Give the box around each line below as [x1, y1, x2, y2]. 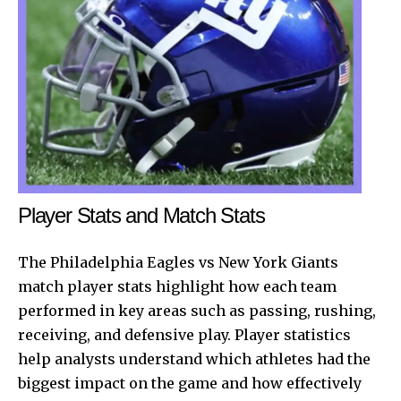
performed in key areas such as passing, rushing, [18, 301, 376, 320]
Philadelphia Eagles [50, 252, 195, 271]
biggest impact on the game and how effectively [18, 373, 362, 392]
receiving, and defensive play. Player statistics [18, 325, 351, 344]
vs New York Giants [195, 252, 338, 271]
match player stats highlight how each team [18, 277, 337, 295]
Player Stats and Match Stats [18, 202, 265, 227]
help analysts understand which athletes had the [18, 349, 371, 368]
